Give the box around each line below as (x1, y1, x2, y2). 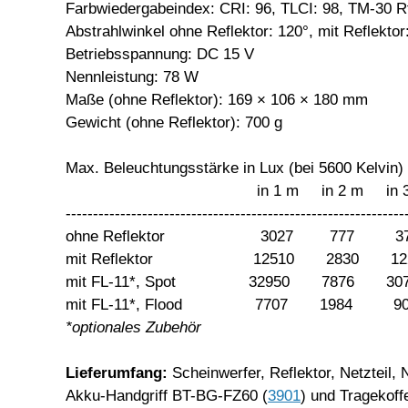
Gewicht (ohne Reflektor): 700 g (66, 113, 282, 131)
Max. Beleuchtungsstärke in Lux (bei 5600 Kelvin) (66, 158, 403, 177)
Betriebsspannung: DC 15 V (66, 45, 254, 63)
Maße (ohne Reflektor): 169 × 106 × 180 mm (66, 90, 368, 108)
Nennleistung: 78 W (66, 67, 199, 86)
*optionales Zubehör (66, 318, 201, 336)
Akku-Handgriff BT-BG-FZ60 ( (66, 386, 268, 404)
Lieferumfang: (66, 363, 168, 382)
